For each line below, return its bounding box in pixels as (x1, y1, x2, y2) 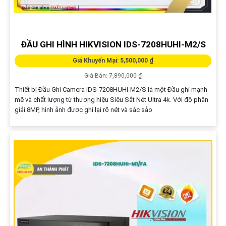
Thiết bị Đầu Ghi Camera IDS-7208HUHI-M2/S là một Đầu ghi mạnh (14, 85, 207, 93)
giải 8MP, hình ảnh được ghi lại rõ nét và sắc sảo (14, 105, 152, 114)
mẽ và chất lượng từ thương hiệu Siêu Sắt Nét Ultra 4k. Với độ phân (14, 95, 208, 103)
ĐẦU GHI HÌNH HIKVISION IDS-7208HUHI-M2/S (20, 39, 206, 49)
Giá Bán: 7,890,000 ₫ (84, 72, 142, 79)
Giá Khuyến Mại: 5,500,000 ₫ (73, 56, 153, 64)
